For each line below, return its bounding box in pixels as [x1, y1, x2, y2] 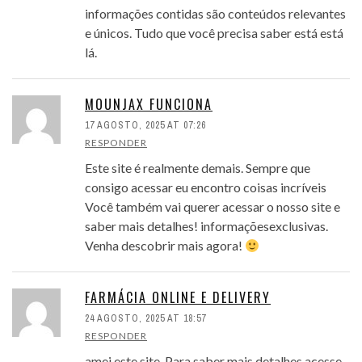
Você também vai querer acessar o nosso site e [85, 199, 340, 215]
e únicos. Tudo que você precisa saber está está [85, 25, 343, 41]
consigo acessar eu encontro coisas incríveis [85, 179, 326, 196]
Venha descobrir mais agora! [85, 238, 245, 254]
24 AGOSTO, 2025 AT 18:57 [85, 312, 206, 326]
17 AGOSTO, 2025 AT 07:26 [85, 119, 206, 133]
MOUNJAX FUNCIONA [85, 95, 213, 115]
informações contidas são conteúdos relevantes [85, 6, 346, 22]
